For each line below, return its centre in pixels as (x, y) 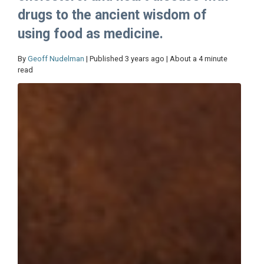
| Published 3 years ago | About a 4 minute (156, 59)
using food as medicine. (90, 34)
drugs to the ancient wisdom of (112, 15)
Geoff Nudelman (56, 59)
